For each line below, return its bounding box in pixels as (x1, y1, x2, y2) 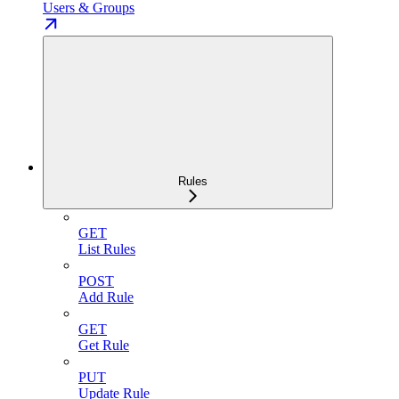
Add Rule (78, 289, 134, 305)
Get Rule (78, 338, 129, 354)
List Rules (78, 241, 135, 257)
